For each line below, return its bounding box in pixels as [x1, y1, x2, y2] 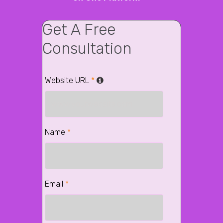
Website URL [45, 76, 91, 85]
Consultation [42, 39, 131, 58]
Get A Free [42, 20, 115, 39]
